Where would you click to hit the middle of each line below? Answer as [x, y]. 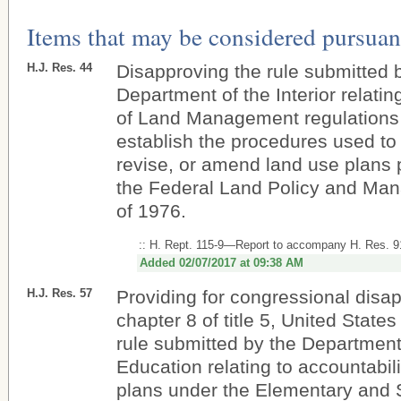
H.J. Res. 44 [60, 68]
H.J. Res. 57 [60, 293]
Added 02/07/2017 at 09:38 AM [222, 263]
